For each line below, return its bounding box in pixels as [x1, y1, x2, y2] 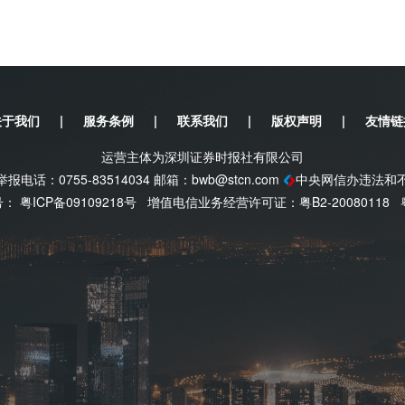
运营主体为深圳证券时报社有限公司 [101, 147, 304, 165]
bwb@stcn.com [192, 170, 279, 188]
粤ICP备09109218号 [19, 193, 137, 211]
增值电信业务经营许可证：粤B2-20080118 [146, 193, 390, 211]
